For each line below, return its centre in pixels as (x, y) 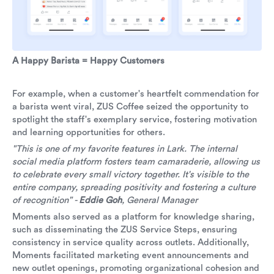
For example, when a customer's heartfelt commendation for (136, 94)
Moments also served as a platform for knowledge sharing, (133, 217)
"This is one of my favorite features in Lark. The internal (125, 149)
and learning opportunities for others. (89, 132)
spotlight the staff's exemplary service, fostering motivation (135, 119)
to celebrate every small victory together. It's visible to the (131, 174)
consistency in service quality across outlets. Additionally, (131, 242)
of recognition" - (46, 200)
